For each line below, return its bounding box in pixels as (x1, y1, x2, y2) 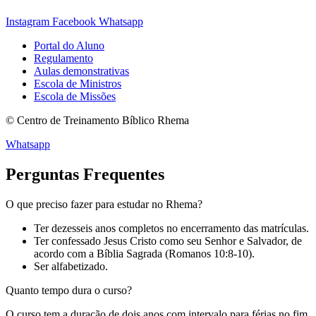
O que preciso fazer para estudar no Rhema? (6, 197, 202, 210)
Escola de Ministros (34, 77, 121, 90)
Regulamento (34, 51, 93, 64)
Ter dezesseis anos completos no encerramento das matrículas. (34, 221, 309, 234)
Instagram (6, 15, 49, 28)
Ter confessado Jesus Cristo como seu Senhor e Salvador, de (34, 234, 302, 247)
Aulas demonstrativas (34, 64, 129, 77)
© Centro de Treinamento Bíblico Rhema (6, 114, 189, 126)
